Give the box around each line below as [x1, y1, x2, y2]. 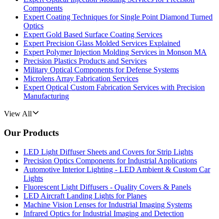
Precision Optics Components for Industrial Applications [23, 156, 197, 165]
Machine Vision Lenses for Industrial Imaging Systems [23, 200, 192, 209]
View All [4, 109, 32, 118]
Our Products [4, 128, 59, 138]
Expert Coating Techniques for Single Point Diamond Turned [23, 13, 213, 22]
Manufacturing [23, 92, 69, 101]
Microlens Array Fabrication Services [23, 74, 138, 83]
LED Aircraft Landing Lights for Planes [23, 191, 147, 200]
